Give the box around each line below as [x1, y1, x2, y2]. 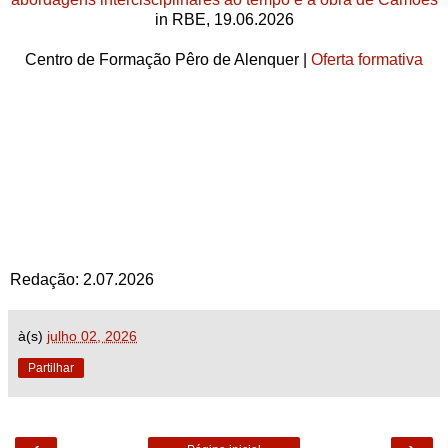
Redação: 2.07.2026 [10, 270, 154, 288]
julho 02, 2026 [47, 327, 137, 344]
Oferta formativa [311, 50, 423, 68]
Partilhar [28, 360, 74, 375]
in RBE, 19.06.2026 [154, 10, 294, 28]
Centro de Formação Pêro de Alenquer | [25, 50, 311, 68]
